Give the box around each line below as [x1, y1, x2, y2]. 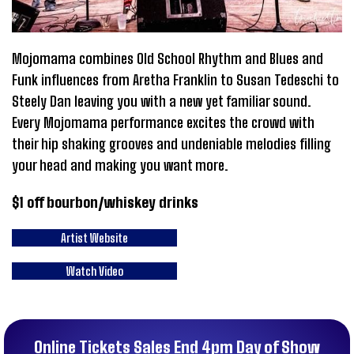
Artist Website [61, 230, 128, 245]
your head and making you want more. [12, 156, 232, 174]
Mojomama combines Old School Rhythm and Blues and [12, 49, 323, 67]
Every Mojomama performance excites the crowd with [12, 113, 314, 131]
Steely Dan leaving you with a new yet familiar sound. [12, 92, 311, 110]
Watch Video [66, 263, 123, 278]
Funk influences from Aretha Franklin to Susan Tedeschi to [12, 70, 339, 88]
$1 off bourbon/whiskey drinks [12, 193, 198, 211]
